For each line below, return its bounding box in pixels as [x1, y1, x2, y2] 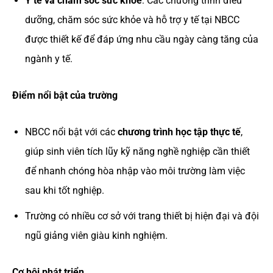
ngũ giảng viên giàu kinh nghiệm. [24, 229, 168, 241]
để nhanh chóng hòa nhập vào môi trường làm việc [24, 165, 245, 177]
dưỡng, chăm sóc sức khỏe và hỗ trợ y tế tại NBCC [24, 14, 239, 26]
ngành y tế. [24, 53, 73, 65]
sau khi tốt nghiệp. [24, 185, 104, 197]
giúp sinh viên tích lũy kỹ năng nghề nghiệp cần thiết [24, 146, 250, 158]
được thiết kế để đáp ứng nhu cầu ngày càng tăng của [24, 34, 258, 46]
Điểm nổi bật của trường [12, 90, 118, 102]
